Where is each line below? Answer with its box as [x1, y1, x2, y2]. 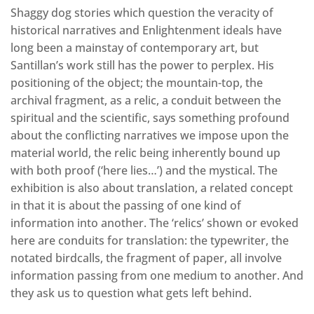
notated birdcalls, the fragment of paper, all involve [11, 250, 282, 266]
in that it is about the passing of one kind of [11, 198, 241, 214]
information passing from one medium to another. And [11, 268, 303, 284]
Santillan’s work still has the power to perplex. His [11, 57, 274, 74]
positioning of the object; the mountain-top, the [11, 75, 263, 91]
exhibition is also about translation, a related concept [11, 180, 293, 196]
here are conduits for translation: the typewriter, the [11, 233, 289, 249]
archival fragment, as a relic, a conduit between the [11, 93, 281, 109]
